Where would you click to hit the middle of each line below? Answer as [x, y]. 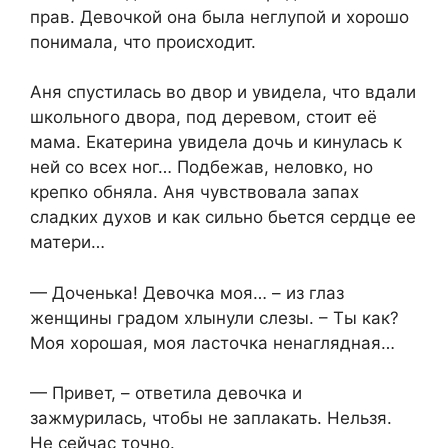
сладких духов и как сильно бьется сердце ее [223, 217]
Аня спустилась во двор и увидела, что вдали [223, 92]
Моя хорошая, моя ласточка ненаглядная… [212, 342]
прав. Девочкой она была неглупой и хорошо [219, 16]
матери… [67, 242]
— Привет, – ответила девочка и [166, 393]
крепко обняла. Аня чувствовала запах [194, 192]
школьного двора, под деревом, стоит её [203, 117]
